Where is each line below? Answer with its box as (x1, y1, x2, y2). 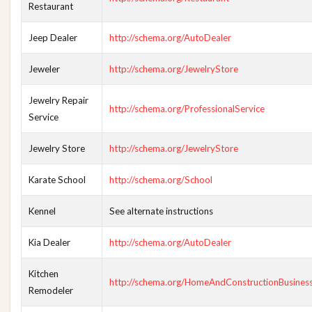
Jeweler (29, 63, 60, 75)
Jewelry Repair (29, 95, 88, 106)
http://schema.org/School (109, 174, 212, 185)
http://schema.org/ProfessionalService (109, 103, 265, 114)
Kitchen (29, 268, 58, 279)
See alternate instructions (109, 205, 213, 217)
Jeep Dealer (29, 32, 77, 43)
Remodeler (29, 285, 73, 296)
